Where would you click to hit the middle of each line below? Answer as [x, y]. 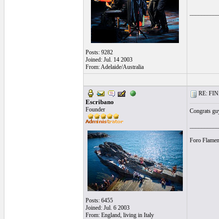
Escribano [99, 102]
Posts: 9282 [99, 52]
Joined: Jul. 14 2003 [109, 60]
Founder [95, 109]
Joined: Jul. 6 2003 [107, 208]
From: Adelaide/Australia [114, 67]
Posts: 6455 [99, 200]
